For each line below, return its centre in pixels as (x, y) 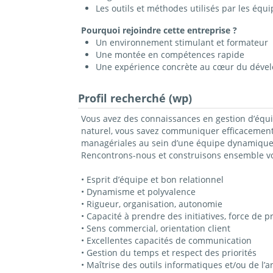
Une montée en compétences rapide (170, 55)
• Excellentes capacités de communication (166, 241)
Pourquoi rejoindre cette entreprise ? (159, 30)
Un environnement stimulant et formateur (182, 43)
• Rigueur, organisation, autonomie (151, 204)
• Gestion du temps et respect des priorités (168, 253)
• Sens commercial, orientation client (155, 229)
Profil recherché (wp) (135, 98)
